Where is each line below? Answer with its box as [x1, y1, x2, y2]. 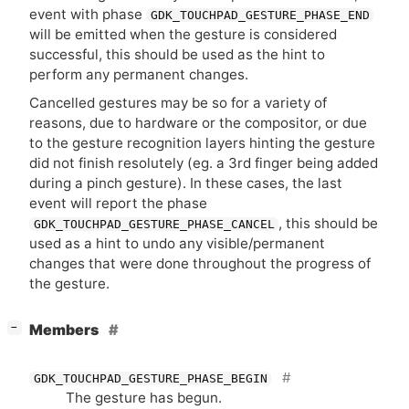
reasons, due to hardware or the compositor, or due [29, 113, 367, 131]
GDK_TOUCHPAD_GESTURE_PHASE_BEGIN [33, 372, 267, 386]
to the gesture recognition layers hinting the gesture [29, 133, 375, 152]
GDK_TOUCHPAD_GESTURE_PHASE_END [150, 7, 370, 22]
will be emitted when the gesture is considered [29, 25, 337, 43]
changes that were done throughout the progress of [29, 254, 371, 272]
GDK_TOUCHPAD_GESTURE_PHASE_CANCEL [33, 216, 275, 231]
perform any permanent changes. [29, 65, 248, 83]
